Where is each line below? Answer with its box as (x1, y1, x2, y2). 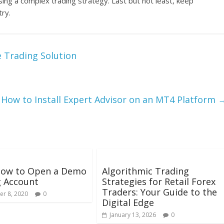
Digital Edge (102, 196, 154, 209)
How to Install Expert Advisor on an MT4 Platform (1, 93, 218, 106)
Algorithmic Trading (102, 165, 189, 177)
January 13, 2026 (109, 210, 156, 219)
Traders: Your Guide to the (102, 186, 217, 198)
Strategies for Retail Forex (102, 175, 215, 188)
